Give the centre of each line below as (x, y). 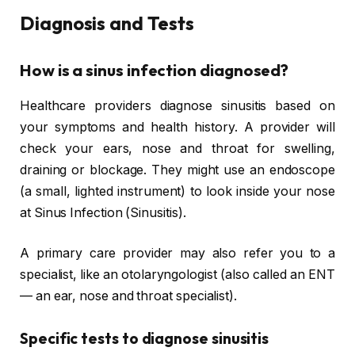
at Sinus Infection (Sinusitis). (103, 212)
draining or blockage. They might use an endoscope (177, 170)
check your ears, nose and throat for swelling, (177, 148)
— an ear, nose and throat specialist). (128, 296)
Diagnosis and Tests (107, 23)
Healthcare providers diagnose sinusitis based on (177, 105)
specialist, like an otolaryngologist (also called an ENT (177, 275)
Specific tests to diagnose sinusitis (145, 339)
